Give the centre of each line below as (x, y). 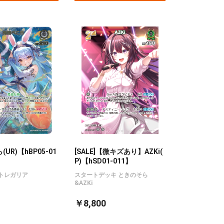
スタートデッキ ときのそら (111, 175)
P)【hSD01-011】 (103, 161)
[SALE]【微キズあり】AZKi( (119, 151)
